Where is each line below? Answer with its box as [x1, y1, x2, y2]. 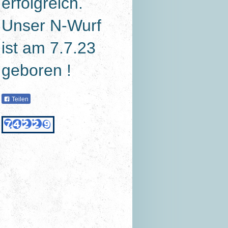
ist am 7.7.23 [2, 38, 96, 57]
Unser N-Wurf [2, 16, 102, 35]
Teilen [10, 95, 29, 103]
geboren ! [2, 61, 72, 79]
